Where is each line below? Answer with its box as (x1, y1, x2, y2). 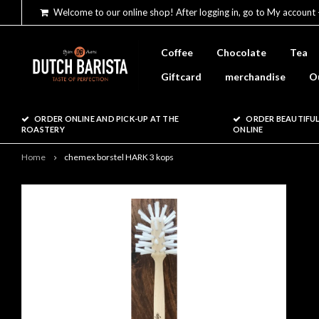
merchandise (225, 70, 286, 83)
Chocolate (216, 46, 266, 58)
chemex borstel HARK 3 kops (64, 152, 174, 162)
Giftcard (161, 70, 202, 83)
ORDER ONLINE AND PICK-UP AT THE (34, 114, 179, 123)
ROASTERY (21, 125, 65, 134)
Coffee (161, 46, 193, 58)
